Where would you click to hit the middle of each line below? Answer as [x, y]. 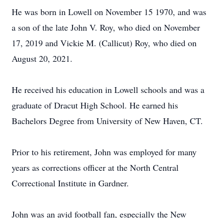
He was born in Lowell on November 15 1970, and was [109, 12]
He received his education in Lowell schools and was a [108, 90]
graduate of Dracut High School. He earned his [95, 105]
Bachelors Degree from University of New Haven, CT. [107, 121]
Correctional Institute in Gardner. [70, 183]
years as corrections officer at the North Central [95, 167]
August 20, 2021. [42, 58]
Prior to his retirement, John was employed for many [104, 152]
